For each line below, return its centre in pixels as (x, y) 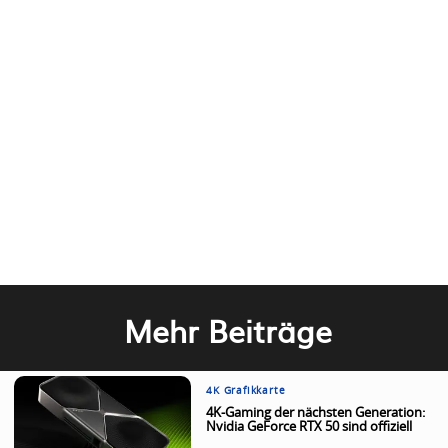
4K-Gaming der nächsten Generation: (316, 413)
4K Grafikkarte (246, 391)
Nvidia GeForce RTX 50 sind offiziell (309, 427)
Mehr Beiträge (228, 330)
